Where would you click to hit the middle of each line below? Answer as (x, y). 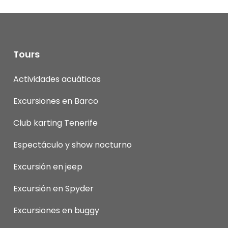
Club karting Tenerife (55, 123)
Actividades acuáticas (57, 79)
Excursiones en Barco (55, 101)
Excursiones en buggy (56, 210)
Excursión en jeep (48, 166)
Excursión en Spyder (53, 188)
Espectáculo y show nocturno (72, 145)
